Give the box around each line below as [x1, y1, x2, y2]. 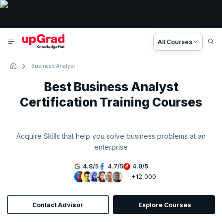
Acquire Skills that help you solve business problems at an [16, 131, 206, 140]
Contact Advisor [32, 201, 84, 209]
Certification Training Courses [20, 94, 202, 110]
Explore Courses [138, 201, 191, 209]
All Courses [158, 38, 193, 46]
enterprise [94, 142, 128, 151]
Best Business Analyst [44, 79, 178, 94]
